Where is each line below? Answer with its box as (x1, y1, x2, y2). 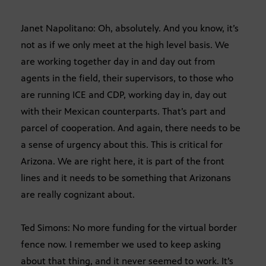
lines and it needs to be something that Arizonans (21, 172, 231, 183)
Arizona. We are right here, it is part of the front (21, 155, 224, 167)
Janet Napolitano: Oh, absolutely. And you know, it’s (21, 22, 239, 34)
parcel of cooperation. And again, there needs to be (21, 122, 240, 134)
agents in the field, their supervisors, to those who (21, 72, 233, 84)
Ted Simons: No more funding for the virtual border (21, 221, 237, 233)
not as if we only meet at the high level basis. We (21, 39, 229, 50)
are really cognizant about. (21, 188, 135, 200)
